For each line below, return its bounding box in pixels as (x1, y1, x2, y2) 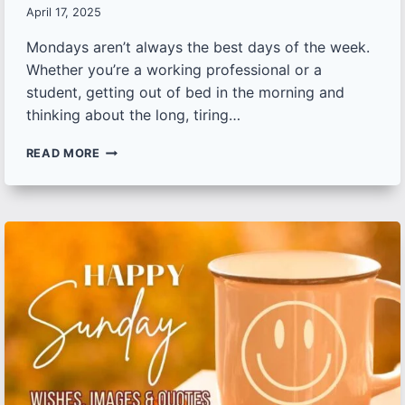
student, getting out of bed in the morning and (25, 83, 344, 102)
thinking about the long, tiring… (25, 106, 240, 125)
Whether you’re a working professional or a (25, 61, 322, 80)
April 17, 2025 (25, 5, 101, 20)
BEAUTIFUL (99, 142, 169, 156)
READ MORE (25, 146, 100, 161)
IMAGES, (99, 214, 155, 229)
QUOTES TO (99, 268, 174, 283)
